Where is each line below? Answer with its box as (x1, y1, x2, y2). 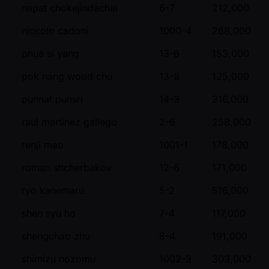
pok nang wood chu (22, 70, 112, 82)
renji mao (22, 138, 64, 151)
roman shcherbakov (22, 161, 112, 174)
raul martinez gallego (22, 115, 117, 128)
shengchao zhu (22, 229, 90, 242)
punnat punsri (22, 92, 83, 105)
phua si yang (22, 47, 79, 59)
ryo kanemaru (22, 184, 84, 196)
